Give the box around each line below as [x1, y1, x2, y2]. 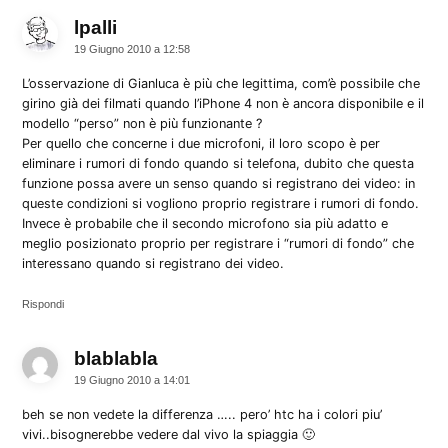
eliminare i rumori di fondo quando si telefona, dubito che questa [22, 155, 415, 171]
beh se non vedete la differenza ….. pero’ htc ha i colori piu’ [22, 406, 383, 422]
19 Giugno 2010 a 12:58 [74, 42, 191, 55]
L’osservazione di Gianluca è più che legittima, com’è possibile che [22, 75, 421, 91]
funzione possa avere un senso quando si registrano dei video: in [22, 175, 416, 191]
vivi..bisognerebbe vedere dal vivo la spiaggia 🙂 [22, 426, 316, 442]
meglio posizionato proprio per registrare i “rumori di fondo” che [22, 235, 415, 251]
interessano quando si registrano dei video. [22, 255, 285, 271]
